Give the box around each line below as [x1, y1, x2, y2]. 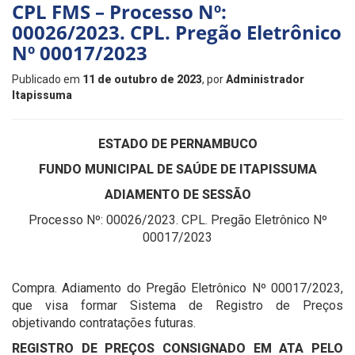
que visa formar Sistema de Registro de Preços [12, 298, 343, 313]
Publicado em [12, 73, 82, 86]
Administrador [226, 73, 304, 86]
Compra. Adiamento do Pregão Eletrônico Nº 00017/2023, [12, 281, 343, 296]
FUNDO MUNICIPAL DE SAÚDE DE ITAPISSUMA [38, 162, 317, 177]
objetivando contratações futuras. [12, 315, 196, 330]
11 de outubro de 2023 [82, 73, 202, 86]
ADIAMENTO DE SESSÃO [104, 187, 251, 202]
